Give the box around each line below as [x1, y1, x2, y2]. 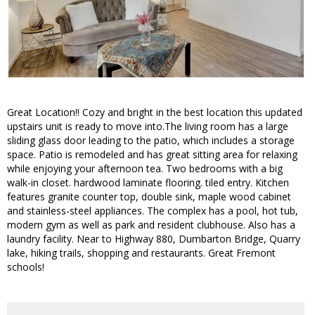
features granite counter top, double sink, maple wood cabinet [7, 190, 291, 204]
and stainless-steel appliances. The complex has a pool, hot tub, [7, 204, 298, 218]
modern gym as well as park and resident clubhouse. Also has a [7, 218, 295, 232]
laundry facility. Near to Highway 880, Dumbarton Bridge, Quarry [7, 232, 300, 246]
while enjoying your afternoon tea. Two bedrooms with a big [7, 162, 283, 176]
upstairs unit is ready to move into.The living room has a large [7, 120, 288, 134]
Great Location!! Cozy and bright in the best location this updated [7, 105, 302, 120]
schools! [7, 260, 44, 274]
